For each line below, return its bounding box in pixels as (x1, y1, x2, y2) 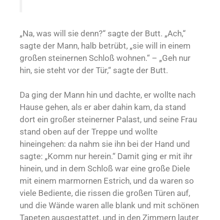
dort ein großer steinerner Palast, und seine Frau (20, 114, 197, 125)
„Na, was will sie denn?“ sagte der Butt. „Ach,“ (20, 28, 186, 39)
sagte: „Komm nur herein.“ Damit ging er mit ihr (20, 151, 192, 162)
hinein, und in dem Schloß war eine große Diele (20, 164, 190, 174)
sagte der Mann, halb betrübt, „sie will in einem (20, 41, 191, 51)
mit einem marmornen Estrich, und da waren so (20, 176, 194, 186)
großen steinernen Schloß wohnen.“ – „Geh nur (20, 53, 191, 63)
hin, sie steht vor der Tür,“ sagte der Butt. (20, 65, 168, 76)
